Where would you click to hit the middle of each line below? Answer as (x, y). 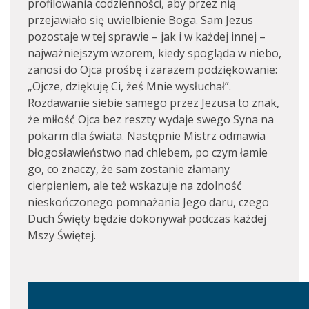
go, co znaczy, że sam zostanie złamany (129, 169)
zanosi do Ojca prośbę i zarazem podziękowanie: (152, 70)
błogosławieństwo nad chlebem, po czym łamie (148, 152)
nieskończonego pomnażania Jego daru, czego (148, 202)
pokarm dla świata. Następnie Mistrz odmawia (147, 136)
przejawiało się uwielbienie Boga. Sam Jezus (140, 20)
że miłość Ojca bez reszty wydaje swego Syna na (151, 119)
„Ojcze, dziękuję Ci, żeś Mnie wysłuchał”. (129, 86)
